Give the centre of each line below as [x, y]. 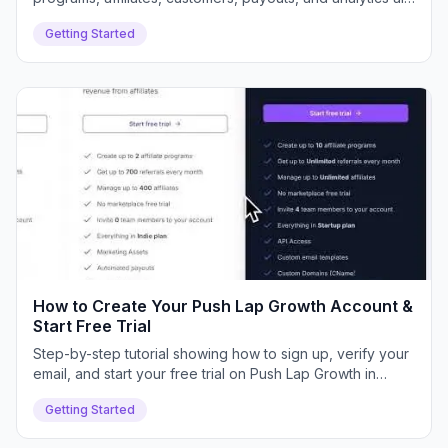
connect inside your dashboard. [138, 17]
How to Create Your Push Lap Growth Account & [223, 306]
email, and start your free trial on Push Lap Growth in [204, 373]
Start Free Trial [92, 326]
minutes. [59, 393]
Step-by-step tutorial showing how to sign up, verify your [221, 353]
